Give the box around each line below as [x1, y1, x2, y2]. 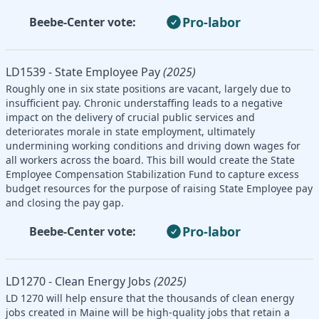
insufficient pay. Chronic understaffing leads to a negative [6, 95, 283, 110]
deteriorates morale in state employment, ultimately [6, 124, 255, 138]
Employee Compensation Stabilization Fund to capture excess [6, 167, 299, 181]
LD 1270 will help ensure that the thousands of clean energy [6, 291, 294, 305]
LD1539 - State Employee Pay [6, 63, 160, 80]
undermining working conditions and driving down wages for [6, 138, 300, 152]
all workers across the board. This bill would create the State [6, 152, 295, 167]
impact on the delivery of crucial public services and [6, 110, 255, 124]
